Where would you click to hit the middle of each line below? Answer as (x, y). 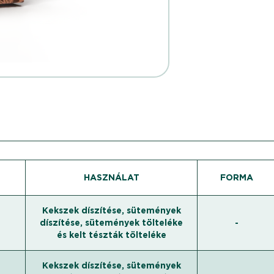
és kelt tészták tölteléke (111, 235)
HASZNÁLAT (111, 177)
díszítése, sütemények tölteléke (112, 223)
